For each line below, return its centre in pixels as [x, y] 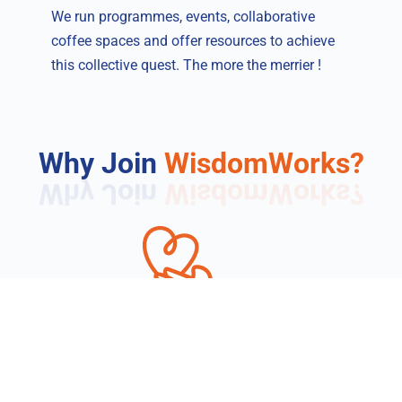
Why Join [101, 164]
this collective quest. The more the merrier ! [187, 66]
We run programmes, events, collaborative [184, 17]
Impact [201, 359]
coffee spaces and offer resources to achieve [193, 41]
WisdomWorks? [264, 164]
